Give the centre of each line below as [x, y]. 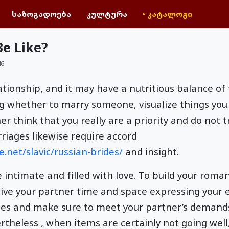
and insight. [151, 152]
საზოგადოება [42, 14]
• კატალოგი [167, 14]
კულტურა [107, 14]
